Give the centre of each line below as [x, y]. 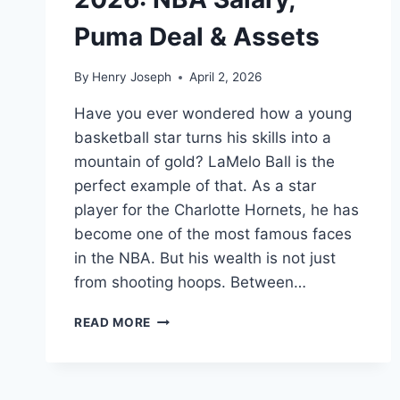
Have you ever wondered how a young [213, 113]
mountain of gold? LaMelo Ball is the [204, 162]
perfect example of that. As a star [195, 186]
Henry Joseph [132, 77]
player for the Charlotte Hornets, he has [217, 210]
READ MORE [113, 322]
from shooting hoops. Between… [190, 282]
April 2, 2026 [226, 77]
